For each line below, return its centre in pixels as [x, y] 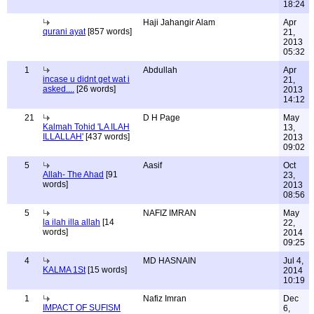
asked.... [59, 89]
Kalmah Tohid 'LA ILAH [86, 127]
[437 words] [107, 137]
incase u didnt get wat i [86, 79]
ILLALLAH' [63, 137]
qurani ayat [64, 32]
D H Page [162, 118]
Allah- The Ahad [73, 175]
